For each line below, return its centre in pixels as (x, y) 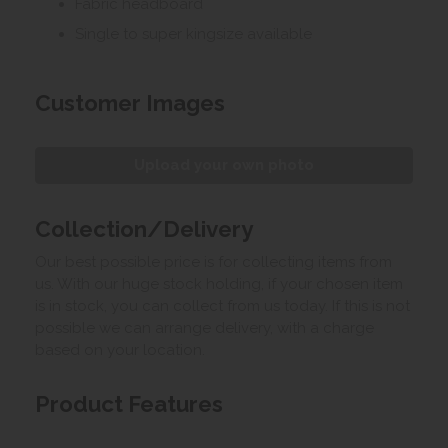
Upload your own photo (224, 164)
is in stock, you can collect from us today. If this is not (222, 305)
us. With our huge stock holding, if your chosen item (219, 283)
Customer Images (130, 102)
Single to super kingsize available (193, 33)
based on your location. (120, 349)
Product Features (129, 403)
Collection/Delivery (144, 228)
